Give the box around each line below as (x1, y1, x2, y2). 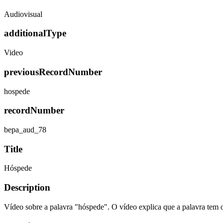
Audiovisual (4, 9, 42, 18)
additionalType (4, 28, 66, 39)
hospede (4, 87, 30, 96)
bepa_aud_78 (4, 125, 46, 134)
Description (4, 182, 50, 193)
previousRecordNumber (4, 66, 102, 77)
